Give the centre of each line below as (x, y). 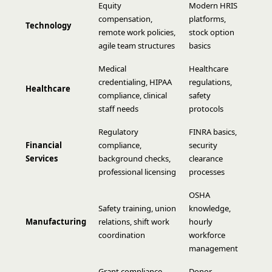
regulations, (210, 82)
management (213, 248)
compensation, (125, 19)
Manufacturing (56, 222)
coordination (122, 235)
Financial (44, 145)
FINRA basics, (213, 132)
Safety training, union (137, 208)
